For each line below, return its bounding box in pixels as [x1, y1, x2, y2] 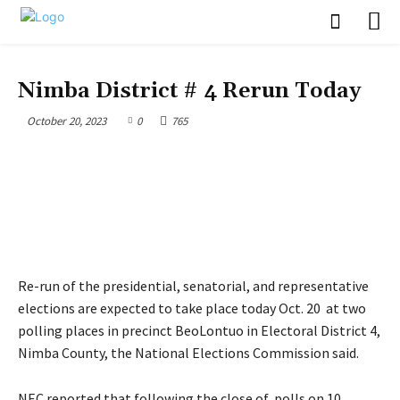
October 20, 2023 [27, 112, 106, 129]
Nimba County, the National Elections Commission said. [18, 344, 359, 362]
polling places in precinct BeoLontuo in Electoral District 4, [18, 321, 380, 340]
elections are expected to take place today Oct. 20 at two [18, 299, 366, 318]
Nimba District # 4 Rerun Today [18, 77, 361, 104]
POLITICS [21, 62, 62, 74]
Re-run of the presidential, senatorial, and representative [18, 277, 369, 296]
